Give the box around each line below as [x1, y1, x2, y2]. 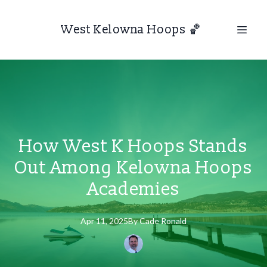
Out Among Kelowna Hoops [14, 157, 253, 179]
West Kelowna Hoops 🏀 [61, 23, 201, 37]
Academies [87, 178, 180, 200]
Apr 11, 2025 [80, 216, 128, 226]
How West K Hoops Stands [19, 135, 248, 157]
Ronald [161, 216, 187, 226]
